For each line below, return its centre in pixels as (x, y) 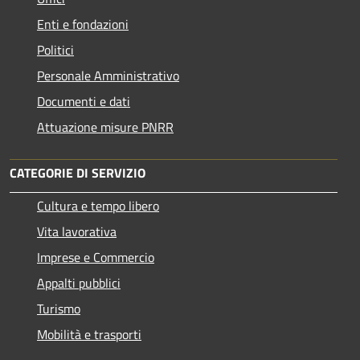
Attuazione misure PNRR (105, 127)
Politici (55, 50)
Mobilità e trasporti (89, 335)
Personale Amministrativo (108, 76)
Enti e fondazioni (83, 25)
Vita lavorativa (77, 232)
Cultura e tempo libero (98, 206)
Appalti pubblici (79, 283)
